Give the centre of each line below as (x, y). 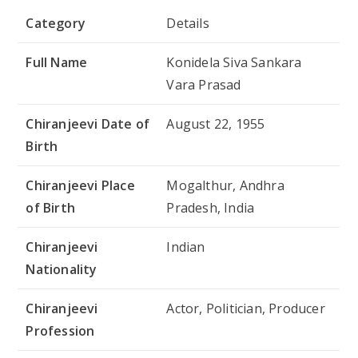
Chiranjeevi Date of (88, 123)
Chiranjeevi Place (80, 185)
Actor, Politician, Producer (246, 308)
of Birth (51, 207)
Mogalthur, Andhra (225, 185)
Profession (60, 330)
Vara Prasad (204, 84)
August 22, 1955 (216, 123)
